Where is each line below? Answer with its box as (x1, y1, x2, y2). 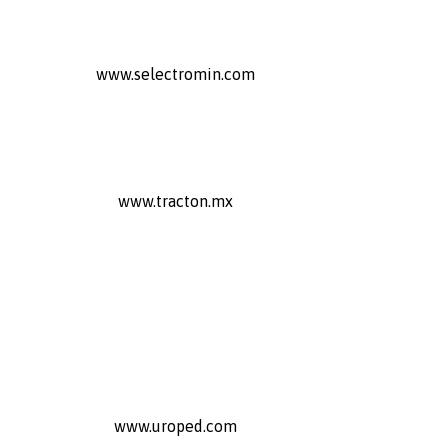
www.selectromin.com (96, 64, 256, 83)
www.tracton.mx (118, 191, 234, 210)
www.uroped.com (114, 416, 238, 435)
